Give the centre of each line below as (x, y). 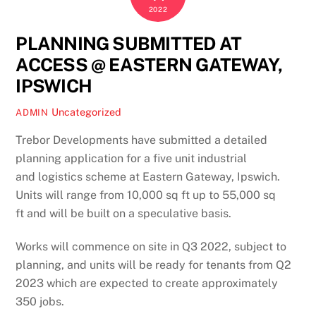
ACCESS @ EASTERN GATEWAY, (149, 65)
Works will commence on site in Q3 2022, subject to (151, 246)
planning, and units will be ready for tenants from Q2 (154, 265)
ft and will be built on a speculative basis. (124, 213)
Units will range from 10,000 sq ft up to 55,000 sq (146, 195)
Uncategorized (86, 112)
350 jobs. (40, 301)
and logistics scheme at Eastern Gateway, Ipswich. (148, 176)
